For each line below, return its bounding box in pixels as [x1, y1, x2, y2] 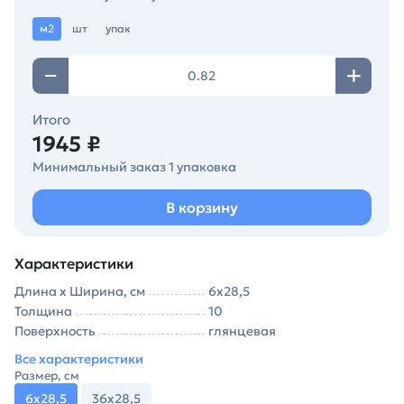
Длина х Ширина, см [14, 283, 145, 300]
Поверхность [14, 323, 96, 340]
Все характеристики [14, 351, 143, 368]
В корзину [166, 198, 238, 217]
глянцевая [208, 323, 277, 340]
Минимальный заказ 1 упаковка [32, 159, 236, 176]
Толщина [14, 303, 72, 320]
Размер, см [14, 368, 79, 384]
